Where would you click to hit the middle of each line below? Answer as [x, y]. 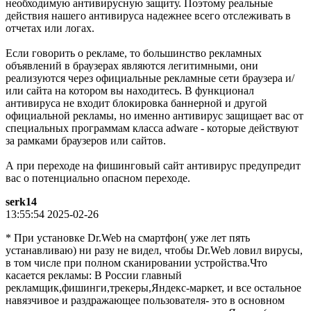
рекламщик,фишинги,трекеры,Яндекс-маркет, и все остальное [153, 288]
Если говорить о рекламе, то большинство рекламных [134, 53]
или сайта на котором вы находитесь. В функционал [130, 91]
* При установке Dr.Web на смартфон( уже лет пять [128, 238]
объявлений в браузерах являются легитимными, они [132, 66]
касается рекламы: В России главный [94, 276]
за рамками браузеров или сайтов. [86, 141]
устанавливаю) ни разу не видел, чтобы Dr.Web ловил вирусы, [154, 251]
